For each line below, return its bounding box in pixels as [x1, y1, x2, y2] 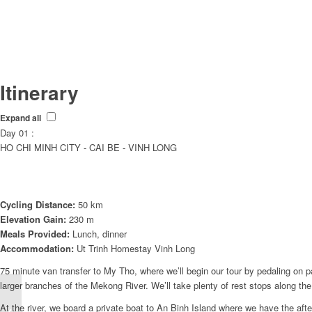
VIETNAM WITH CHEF [24, 285, 118, 298]
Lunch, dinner [72, 227, 127, 241]
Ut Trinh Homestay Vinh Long [74, 242, 195, 256]
